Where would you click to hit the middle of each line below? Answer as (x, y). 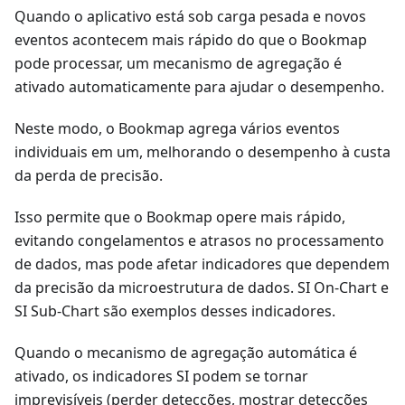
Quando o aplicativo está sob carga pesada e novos (190, 17)
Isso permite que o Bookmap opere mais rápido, (180, 217)
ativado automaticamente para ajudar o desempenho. (199, 87)
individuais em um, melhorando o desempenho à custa (202, 152)
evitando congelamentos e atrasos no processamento (199, 241)
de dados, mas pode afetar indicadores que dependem (202, 264)
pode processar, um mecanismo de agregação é (178, 64)
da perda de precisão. (89, 176)
